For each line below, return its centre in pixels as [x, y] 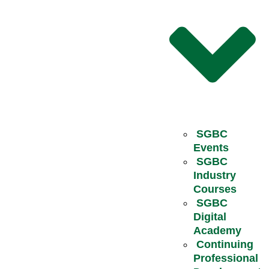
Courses [215, 189]
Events [211, 147]
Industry [214, 175]
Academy [217, 230]
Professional [225, 258]
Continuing [225, 244]
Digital [210, 216]
